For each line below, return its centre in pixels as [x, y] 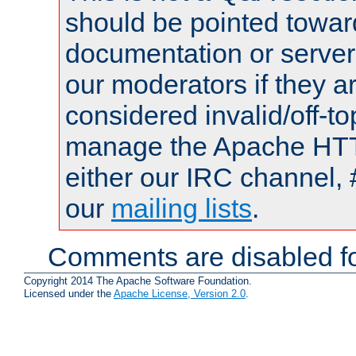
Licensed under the [69, 294]
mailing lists [182, 208]
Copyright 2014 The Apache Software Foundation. [138, 281]
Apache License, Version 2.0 [180, 294]
